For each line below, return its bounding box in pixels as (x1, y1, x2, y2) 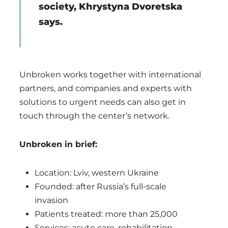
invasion (35, 195, 68, 205)
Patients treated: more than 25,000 (35, 209, 178, 219)
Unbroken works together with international (19, 69, 201, 79)
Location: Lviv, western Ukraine (35, 167, 159, 178)
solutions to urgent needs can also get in (19, 97, 186, 107)
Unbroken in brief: (19, 139, 97, 149)
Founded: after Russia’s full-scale (35, 181, 166, 191)
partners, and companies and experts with (19, 83, 192, 93)
